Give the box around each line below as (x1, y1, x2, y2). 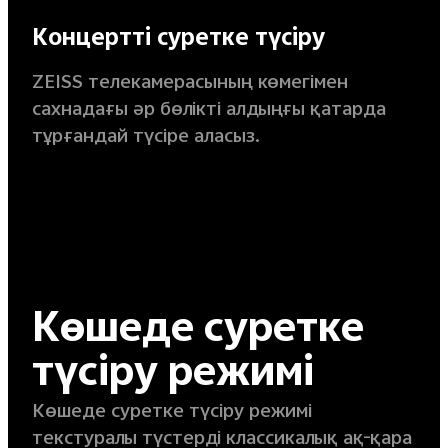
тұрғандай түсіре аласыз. (31, 121, 260, 155)
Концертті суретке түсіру (31, 20, 325, 61)
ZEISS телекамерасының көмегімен (31, 67, 348, 101)
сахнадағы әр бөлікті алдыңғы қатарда (31, 94, 386, 128)
